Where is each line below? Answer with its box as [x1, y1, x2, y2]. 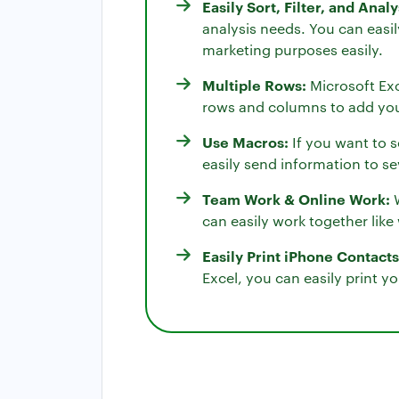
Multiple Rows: [202, 74, 306, 94]
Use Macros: [202, 131, 289, 151]
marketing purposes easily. [202, 39, 383, 59]
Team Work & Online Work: [202, 188, 390, 208]
